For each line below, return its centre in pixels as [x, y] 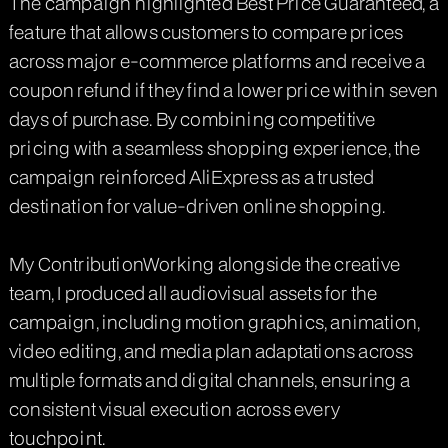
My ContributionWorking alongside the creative [204, 263]
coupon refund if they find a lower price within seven [223, 89]
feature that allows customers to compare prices [206, 31]
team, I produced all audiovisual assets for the [193, 292]
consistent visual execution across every [174, 408]
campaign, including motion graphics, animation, [214, 321]
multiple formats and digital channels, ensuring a [209, 379]
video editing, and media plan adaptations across [211, 350]
